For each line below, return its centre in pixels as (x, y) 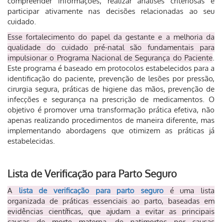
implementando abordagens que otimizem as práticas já (111, 131)
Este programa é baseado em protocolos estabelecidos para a (111, 68)
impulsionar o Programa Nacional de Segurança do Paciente (110, 58)
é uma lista (192, 191)
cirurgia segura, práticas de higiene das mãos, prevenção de (111, 89)
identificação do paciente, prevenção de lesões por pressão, (111, 79)
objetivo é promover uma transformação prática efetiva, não (111, 110)
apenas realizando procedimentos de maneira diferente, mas (111, 120)
